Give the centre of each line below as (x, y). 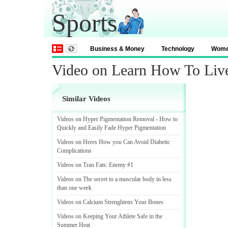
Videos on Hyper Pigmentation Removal (106, 119)
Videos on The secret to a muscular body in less (114, 179)
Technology (178, 49)
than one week (74, 188)
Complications (74, 151)
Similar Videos (86, 99)
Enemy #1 (121, 165)
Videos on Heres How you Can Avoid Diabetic (113, 142)
